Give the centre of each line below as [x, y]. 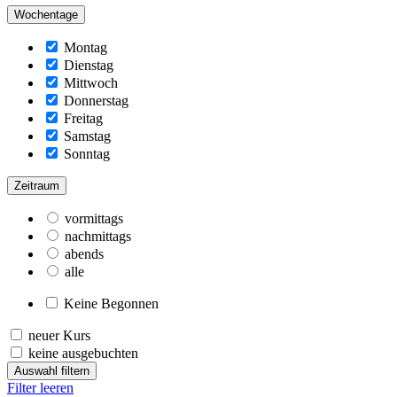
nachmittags [98, 236]
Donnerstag [96, 100]
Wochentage [46, 14]
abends [84, 253]
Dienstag [89, 65]
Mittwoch [91, 82]
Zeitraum [37, 185]
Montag [86, 47]
